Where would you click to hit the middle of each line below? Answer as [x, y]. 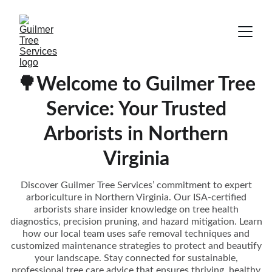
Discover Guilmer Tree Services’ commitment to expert [136, 185]
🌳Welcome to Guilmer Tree [136, 84]
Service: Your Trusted [136, 109]
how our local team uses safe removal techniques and [136, 234]
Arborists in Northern [136, 134]
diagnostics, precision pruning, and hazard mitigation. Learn [136, 222]
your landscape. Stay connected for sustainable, [136, 258]
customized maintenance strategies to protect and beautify [136, 246]
